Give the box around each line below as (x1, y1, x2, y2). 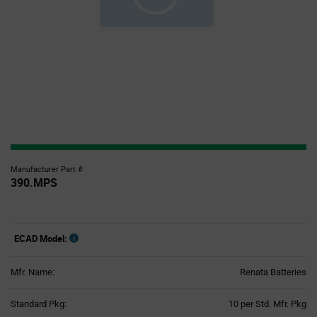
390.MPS (11, 175, 57, 190)
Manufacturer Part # (11, 165, 83, 174)
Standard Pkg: (11, 299, 67, 309)
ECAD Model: (14, 232, 67, 245)
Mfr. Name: (11, 267, 54, 277)
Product (161, 298, 192, 309)
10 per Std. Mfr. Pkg (229, 299, 306, 309)
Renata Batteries (240, 267, 306, 277)
